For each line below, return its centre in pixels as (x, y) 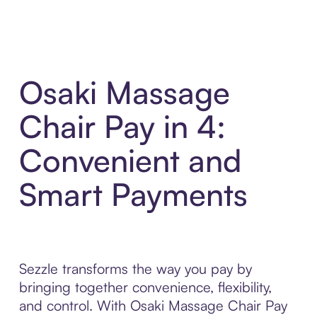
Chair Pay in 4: (122, 127)
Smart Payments (133, 195)
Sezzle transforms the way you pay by (135, 269)
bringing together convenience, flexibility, (145, 287)
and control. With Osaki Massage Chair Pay (153, 306)
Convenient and (130, 161)
